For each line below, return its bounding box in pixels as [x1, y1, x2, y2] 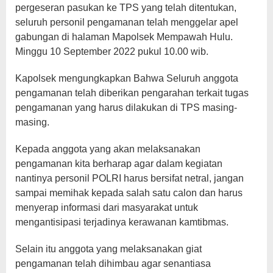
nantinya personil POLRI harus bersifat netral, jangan [15, 173, 244, 184]
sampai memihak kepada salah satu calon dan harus [15, 188, 243, 199]
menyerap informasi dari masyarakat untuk [15, 202, 198, 213]
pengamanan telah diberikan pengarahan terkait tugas [15, 88, 249, 99]
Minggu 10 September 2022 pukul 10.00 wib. [15, 46, 208, 57]
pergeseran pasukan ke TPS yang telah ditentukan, [15, 2, 236, 13]
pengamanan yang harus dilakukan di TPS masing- [15, 102, 237, 113]
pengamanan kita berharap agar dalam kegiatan [15, 158, 222, 169]
